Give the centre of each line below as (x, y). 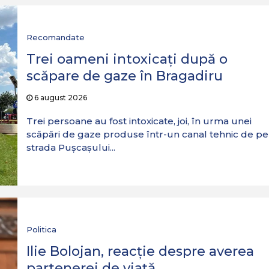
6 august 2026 (59, 98)
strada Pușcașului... (71, 147)
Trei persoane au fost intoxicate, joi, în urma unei (139, 121)
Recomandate (55, 37)
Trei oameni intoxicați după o (127, 59)
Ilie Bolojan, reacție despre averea (140, 251)
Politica (41, 229)
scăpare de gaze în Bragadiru (124, 76)
